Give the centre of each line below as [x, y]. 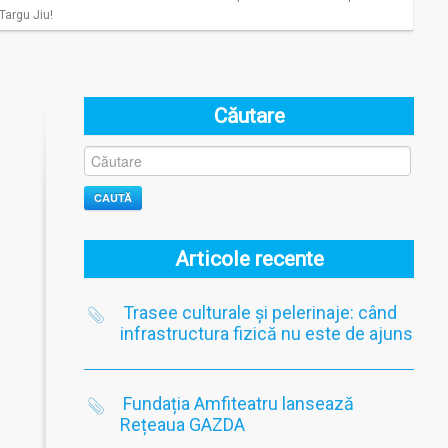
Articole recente [249, 259]
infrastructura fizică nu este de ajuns [267, 333]
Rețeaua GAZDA [183, 424]
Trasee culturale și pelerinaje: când [260, 312]
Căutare [249, 116]
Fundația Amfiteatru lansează [239, 403]
